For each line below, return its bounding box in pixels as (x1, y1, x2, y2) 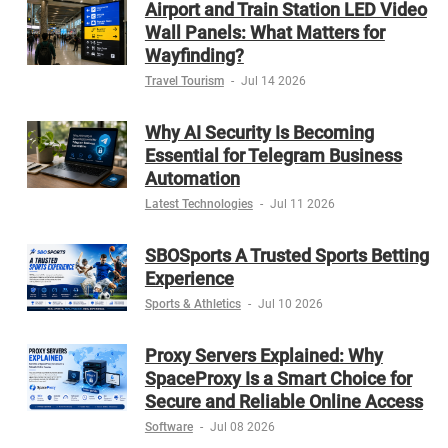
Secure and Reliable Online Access (144, 390, 423, 412)
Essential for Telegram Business (144, 144, 402, 166)
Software (144, 419, 193, 434)
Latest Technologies (144, 196, 253, 211)
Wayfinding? (144, 44, 244, 66)
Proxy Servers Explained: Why (144, 344, 383, 366)
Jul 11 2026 (269, 196, 335, 211)
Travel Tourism (144, 73, 224, 88)
